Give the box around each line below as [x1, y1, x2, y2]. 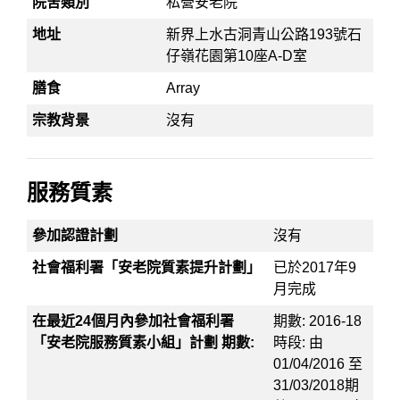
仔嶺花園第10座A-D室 [166, 48, 308, 63]
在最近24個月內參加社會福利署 [32, 313, 235, 329]
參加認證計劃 [32, 228, 119, 243]
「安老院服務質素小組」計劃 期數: [32, 335, 255, 350]
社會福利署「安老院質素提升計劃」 [32, 260, 262, 275]
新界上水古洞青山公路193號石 [166, 27, 362, 42]
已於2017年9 [273, 260, 357, 275]
